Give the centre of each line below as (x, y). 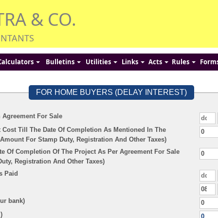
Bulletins (61, 62)
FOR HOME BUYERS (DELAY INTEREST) (111, 92)
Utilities (99, 62)
